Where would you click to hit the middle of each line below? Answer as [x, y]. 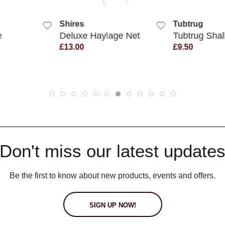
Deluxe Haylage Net [100, 35]
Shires [72, 24]
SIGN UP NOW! [113, 205]
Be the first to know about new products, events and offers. [113, 175]
